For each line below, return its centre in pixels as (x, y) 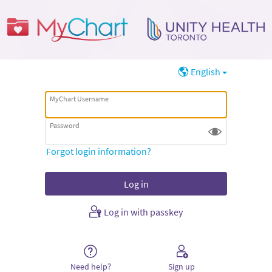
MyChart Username (80, 98)
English (205, 72)
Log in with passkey (143, 212)
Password (65, 125)
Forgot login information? (98, 151)
